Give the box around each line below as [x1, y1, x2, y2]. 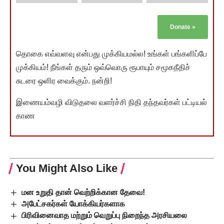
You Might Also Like [16, 161, 117, 174]
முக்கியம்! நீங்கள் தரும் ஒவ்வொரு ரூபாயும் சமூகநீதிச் [16, 62, 190, 71]
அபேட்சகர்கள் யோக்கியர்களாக [21, 199, 125, 208]
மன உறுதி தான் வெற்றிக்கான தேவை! [21, 187, 145, 196]
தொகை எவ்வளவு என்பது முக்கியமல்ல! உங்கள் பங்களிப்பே [16, 49, 207, 58]
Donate [170, 23, 192, 30]
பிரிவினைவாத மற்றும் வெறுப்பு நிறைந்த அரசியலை [21, 211, 187, 220]
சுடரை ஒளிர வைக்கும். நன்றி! [16, 76, 112, 85]
